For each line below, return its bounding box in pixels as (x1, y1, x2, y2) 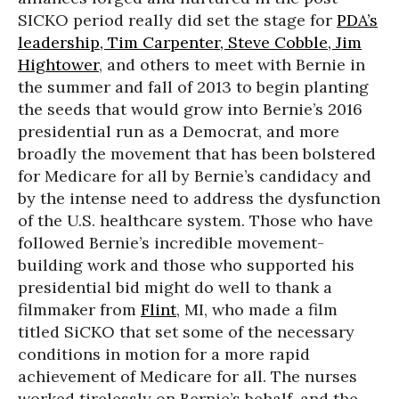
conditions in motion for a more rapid (18, 344, 310, 364)
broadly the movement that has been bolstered (18, 143, 376, 164)
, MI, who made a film (176, 299, 338, 320)
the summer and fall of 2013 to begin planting (18, 77, 369, 97)
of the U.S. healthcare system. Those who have (18, 210, 373, 231)
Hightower (18, 54, 99, 75)
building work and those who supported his (18, 255, 354, 275)
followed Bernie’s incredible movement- (18, 232, 324, 253)
